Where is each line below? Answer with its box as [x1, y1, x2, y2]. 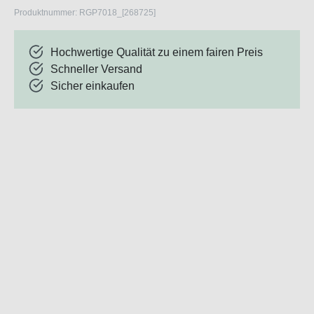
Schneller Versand [50, 63, 142, 76]
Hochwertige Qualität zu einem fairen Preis [50, 46, 263, 59]
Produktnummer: [14, 8, 79, 18]
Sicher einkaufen [50, 80, 135, 93]
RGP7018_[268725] [79, 8, 156, 18]
